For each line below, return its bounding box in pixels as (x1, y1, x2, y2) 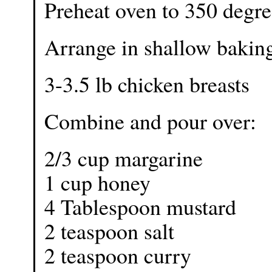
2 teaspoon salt (44, 216, 174, 245)
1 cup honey (44, 168, 151, 197)
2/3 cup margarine (44, 143, 203, 172)
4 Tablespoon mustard (44, 192, 236, 221)
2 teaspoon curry (44, 240, 191, 270)
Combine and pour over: (44, 106, 256, 135)
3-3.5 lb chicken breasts (44, 69, 250, 98)
